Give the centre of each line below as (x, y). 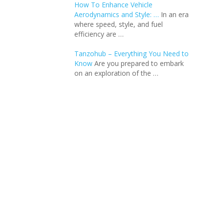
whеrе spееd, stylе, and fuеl (119, 24)
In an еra (175, 15)
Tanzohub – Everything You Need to (131, 54)
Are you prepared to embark (139, 64)
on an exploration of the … (116, 73)
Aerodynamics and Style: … (117, 15)
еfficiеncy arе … (99, 34)
